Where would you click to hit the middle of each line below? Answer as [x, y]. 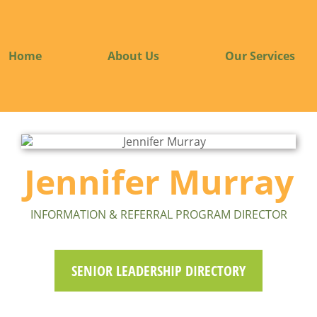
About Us [134, 56]
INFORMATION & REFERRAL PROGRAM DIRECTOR [158, 214]
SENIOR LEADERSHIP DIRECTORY [158, 270]
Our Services [260, 56]
